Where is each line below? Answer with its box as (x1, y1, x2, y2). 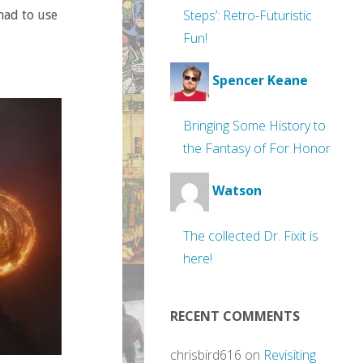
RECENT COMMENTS (170, 307, 300, 325)
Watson (212, 181, 262, 200)
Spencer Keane (212, 71, 308, 90)
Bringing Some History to (183, 117, 326, 135)
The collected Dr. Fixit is (183, 227, 318, 245)
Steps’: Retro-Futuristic (183, 6, 312, 24)
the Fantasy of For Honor (183, 139, 331, 157)
